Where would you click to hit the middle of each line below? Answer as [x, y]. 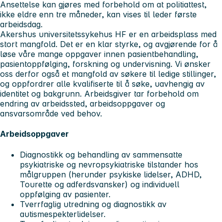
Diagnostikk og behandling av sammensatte [101, 154]
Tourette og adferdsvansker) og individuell [100, 184]
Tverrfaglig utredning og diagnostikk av [93, 204]
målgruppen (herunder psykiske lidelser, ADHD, [111, 174]
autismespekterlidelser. [63, 214]
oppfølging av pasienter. [65, 194]
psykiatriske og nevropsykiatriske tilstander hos [109, 164]
